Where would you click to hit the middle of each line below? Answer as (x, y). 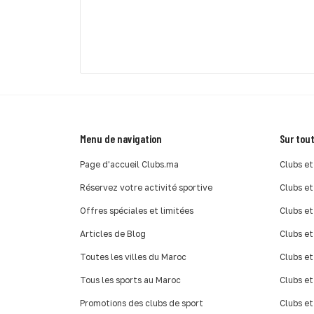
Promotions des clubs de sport (142, 303)
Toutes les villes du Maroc (133, 257)
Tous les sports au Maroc (130, 280)
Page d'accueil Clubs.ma (129, 164)
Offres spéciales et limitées (137, 210)
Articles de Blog (113, 233)
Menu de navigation (121, 138)
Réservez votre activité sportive (146, 187)
